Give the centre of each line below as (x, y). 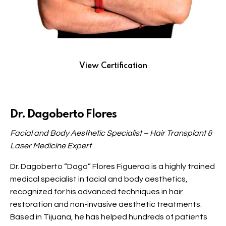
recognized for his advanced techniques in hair (96, 192)
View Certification (113, 66)
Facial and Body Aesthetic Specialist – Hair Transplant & (111, 133)
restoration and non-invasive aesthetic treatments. (106, 205)
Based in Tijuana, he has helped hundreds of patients (109, 217)
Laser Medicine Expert (51, 146)
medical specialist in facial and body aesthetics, (99, 179)
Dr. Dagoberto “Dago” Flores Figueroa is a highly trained (112, 167)
